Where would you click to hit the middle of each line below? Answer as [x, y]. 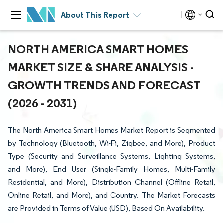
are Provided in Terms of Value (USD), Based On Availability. [106, 208]
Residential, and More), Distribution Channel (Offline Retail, [111, 182]
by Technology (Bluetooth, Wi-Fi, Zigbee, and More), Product [111, 143]
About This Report [95, 15]
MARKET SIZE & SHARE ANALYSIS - [101, 67]
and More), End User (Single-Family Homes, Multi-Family [111, 169]
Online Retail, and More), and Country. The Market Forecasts [111, 195]
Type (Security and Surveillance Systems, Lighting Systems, [111, 156]
